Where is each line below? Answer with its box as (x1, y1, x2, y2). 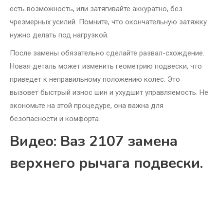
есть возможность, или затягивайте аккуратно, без (10, 4, 182, 14)
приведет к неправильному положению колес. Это (10, 75, 180, 84)
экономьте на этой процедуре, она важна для (10, 101, 163, 110)
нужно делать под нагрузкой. (10, 31, 109, 40)
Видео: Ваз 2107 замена (10, 131, 178, 152)
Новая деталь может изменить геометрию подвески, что (10, 62, 202, 71)
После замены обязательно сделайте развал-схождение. (10, 49, 204, 58)
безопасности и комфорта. (10, 114, 100, 124)
